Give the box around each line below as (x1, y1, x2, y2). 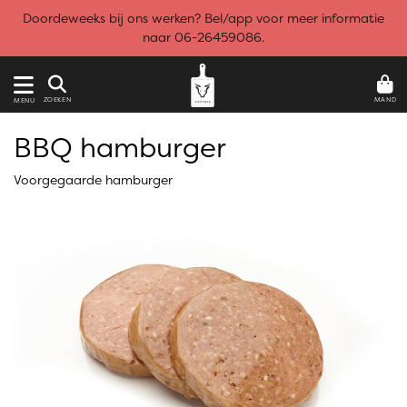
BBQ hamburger (14, 130, 226, 164)
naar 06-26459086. (143, 29, 264, 45)
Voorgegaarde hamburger (14, 172, 173, 188)
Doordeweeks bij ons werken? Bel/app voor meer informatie (23, 10, 384, 26)
